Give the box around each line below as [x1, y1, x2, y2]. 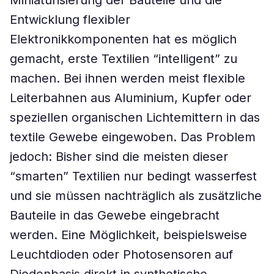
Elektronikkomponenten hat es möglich [10, 32, 237, 46]
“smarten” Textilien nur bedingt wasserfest [10, 169, 257, 183]
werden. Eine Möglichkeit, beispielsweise [10, 228, 247, 242]
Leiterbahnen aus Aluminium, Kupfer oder [10, 91, 251, 105]
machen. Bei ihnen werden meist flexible [10, 71, 245, 86]
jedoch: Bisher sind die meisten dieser [10, 149, 228, 164]
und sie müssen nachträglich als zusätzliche [10, 188, 262, 203]
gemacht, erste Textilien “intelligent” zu [10, 51, 237, 66]
